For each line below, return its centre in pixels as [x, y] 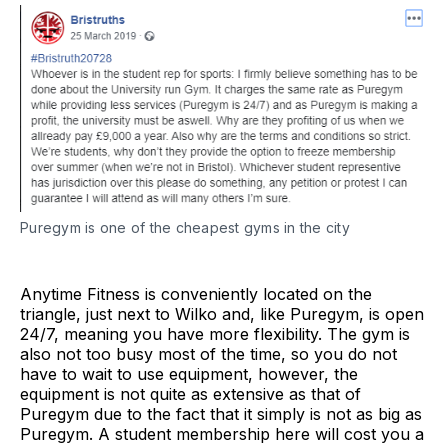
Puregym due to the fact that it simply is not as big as [221, 414]
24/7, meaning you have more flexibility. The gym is [215, 334]
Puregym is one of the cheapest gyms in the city [185, 228]
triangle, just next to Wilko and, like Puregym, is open [222, 314]
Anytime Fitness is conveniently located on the [196, 294]
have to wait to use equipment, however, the [189, 374]
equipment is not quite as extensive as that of [190, 394]
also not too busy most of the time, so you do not [208, 354]
